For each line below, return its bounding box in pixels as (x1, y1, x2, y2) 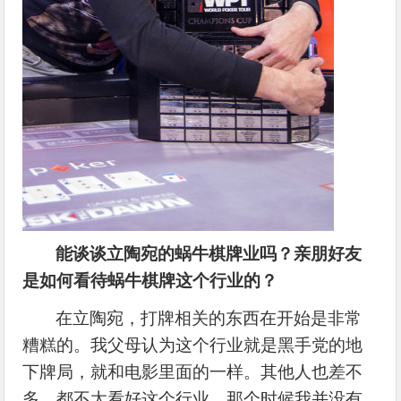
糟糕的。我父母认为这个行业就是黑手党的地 (22, 335, 363, 354)
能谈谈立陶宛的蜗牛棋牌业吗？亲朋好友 (55, 243, 363, 263)
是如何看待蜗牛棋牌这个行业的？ (22, 270, 278, 290)
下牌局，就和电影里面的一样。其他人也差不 (22, 362, 363, 381)
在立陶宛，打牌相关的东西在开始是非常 (55, 308, 363, 328)
